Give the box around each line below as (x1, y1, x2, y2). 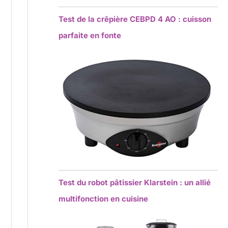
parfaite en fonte (59, 30, 122, 40)
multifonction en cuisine (59, 193, 149, 204)
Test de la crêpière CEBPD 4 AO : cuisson (59, 14, 212, 24)
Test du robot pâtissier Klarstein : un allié (59, 177, 211, 187)
